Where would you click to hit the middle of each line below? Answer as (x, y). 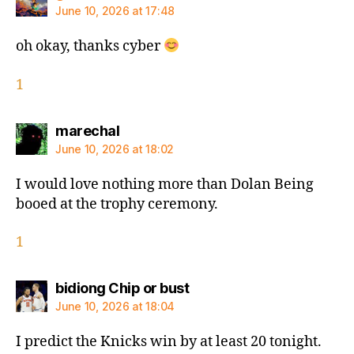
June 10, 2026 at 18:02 (115, 149)
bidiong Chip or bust (122, 288)
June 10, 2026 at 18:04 (115, 307)
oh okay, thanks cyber (90, 47)
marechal (87, 130)
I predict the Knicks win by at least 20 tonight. (169, 342)
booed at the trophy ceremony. (117, 204)
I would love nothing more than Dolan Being (165, 184)
